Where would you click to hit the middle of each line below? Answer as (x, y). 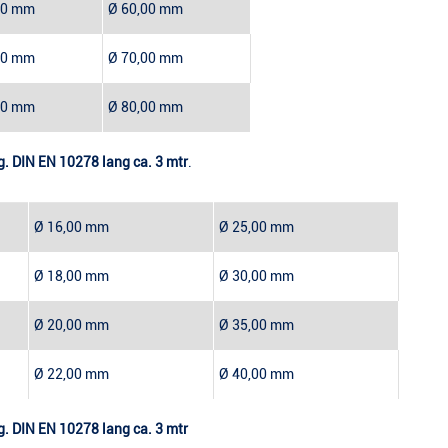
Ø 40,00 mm (256, 374)
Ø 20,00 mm (71, 325)
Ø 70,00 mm (145, 58)
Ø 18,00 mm (71, 276)
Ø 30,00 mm (256, 276)
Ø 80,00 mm (145, 107)
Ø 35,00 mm (256, 325)
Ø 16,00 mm (71, 227)
